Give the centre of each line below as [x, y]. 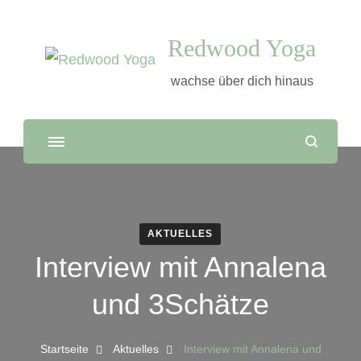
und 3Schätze [180, 304]
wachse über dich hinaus [242, 81]
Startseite [64, 349]
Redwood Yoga [242, 48]
